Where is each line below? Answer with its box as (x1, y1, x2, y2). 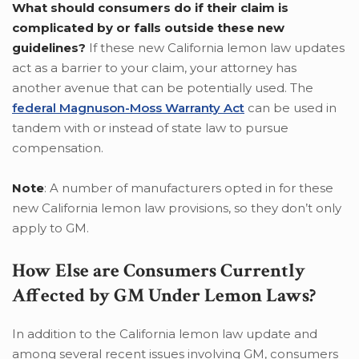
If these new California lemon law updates (86, 39, 345, 55)
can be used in (244, 99, 337, 115)
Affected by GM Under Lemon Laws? (12, 282, 316, 308)
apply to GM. (12, 220, 89, 236)
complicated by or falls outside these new (12, 19, 284, 35)
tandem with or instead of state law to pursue (12, 119, 288, 135)
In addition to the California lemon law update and (12, 325, 317, 341)
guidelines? (12, 39, 86, 55)
